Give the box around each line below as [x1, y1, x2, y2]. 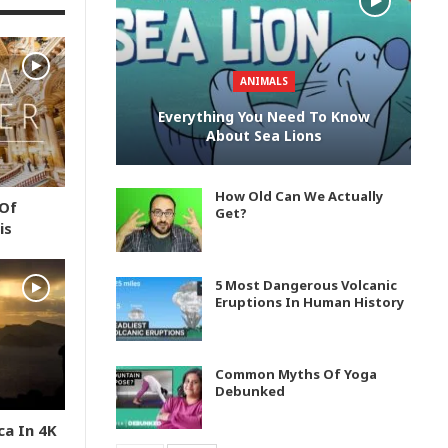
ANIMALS [239, 74, 288, 89]
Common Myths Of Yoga [215, 364, 377, 383]
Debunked [215, 381, 285, 400]
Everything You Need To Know [157, 107, 370, 127]
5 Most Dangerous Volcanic [215, 275, 397, 294]
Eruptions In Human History [215, 292, 404, 311]
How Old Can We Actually [215, 187, 383, 206]
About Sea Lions [205, 126, 322, 146]
